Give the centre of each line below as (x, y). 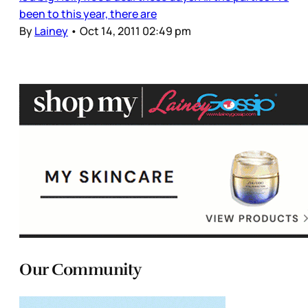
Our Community (80, 269)
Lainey (51, 31)
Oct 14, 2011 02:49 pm (135, 31)
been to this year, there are (88, 13)
